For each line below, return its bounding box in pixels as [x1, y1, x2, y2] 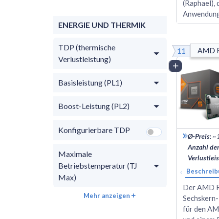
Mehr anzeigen [84, 191, 130, 199]
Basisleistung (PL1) [58, 77, 122, 87]
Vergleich [181, 61, 210, 70]
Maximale [58, 149, 92, 158]
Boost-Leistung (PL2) [58, 101, 130, 110]
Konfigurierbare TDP [58, 125, 130, 134]
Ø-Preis [188, 131, 210, 140]
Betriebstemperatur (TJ [58, 160, 137, 170]
